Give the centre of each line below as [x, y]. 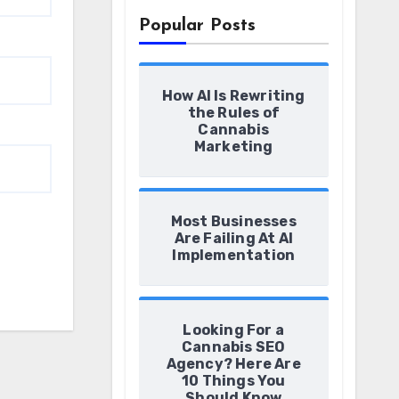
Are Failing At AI [233, 238]
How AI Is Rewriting [233, 96]
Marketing [233, 147]
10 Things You [233, 381]
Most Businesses [233, 221]
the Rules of [233, 113]
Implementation [234, 255]
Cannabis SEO [234, 347]
